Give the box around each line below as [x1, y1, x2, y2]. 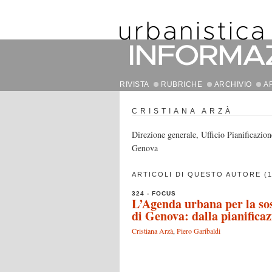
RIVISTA [120, 80, 149, 89]
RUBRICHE [161, 80, 202, 89]
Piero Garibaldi [177, 226, 220, 236]
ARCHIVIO [214, 80, 252, 89]
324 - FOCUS [132, 190, 176, 197]
